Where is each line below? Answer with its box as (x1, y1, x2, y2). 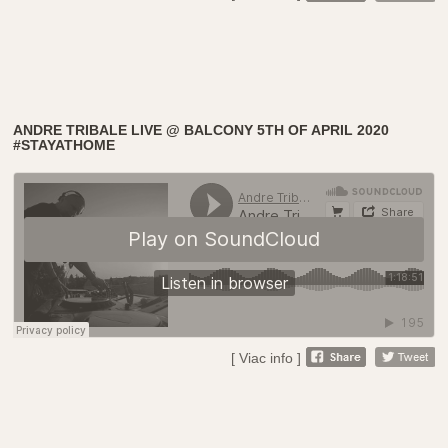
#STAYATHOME (13, 136, 116, 153)
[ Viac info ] (230, 349, 301, 366)
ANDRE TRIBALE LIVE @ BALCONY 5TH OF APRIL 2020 (13, 121, 390, 138)
